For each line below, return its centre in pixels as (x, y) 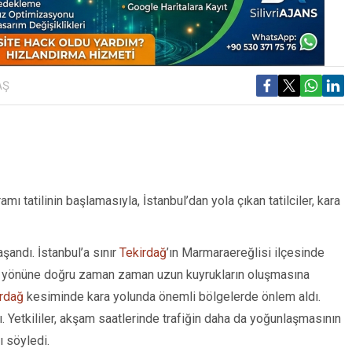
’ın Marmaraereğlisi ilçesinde (246, 253)
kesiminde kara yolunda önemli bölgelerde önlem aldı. (172, 297)
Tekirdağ (143, 253)
